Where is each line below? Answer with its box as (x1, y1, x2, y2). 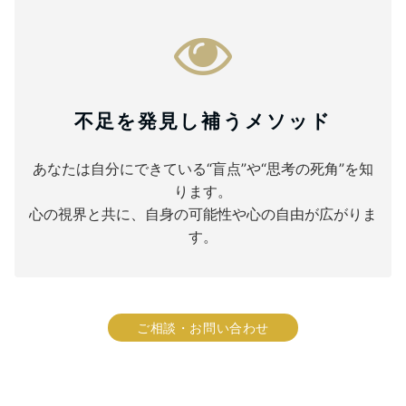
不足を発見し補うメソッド (73, 109, 333, 133)
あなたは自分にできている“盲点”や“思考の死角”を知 (33, 159, 373, 179)
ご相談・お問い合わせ (137, 320, 269, 336)
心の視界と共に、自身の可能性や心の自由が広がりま (29, 205, 377, 224)
